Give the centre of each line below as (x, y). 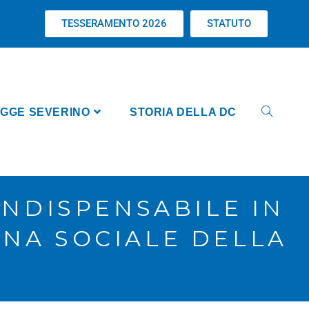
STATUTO (229, 23)
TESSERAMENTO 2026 (114, 23)
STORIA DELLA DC (183, 112)
